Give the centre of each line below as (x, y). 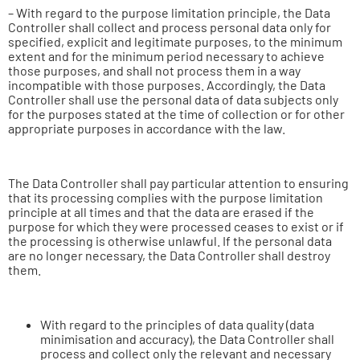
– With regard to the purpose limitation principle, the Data (169, 12)
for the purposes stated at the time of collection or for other (176, 114)
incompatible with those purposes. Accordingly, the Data (167, 85)
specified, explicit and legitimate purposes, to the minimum (175, 41)
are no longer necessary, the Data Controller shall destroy (169, 255)
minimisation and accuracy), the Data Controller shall (187, 339)
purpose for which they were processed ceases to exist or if (176, 226)
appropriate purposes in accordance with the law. (147, 128)
